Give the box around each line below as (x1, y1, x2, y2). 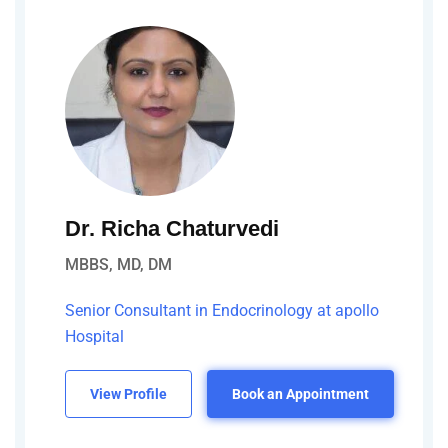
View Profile (90, 386, 167, 403)
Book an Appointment (232, 386, 369, 403)
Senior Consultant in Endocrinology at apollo (65, 301, 379, 321)
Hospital (65, 327, 124, 347)
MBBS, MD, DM (65, 255, 172, 275)
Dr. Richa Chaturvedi (65, 216, 279, 242)
